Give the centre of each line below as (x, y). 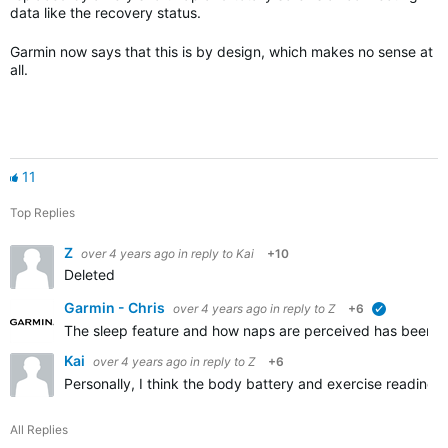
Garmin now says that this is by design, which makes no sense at (221, 51)
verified (409, 312)
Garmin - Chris (116, 307)
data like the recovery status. (105, 12)
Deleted (89, 274)
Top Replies (42, 212)
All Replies (39, 429)
